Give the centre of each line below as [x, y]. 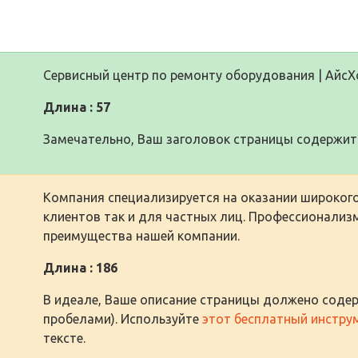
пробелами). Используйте [123, 319]
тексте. [64, 338]
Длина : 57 [77, 107]
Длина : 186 [80, 268]
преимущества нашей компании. [141, 236]
